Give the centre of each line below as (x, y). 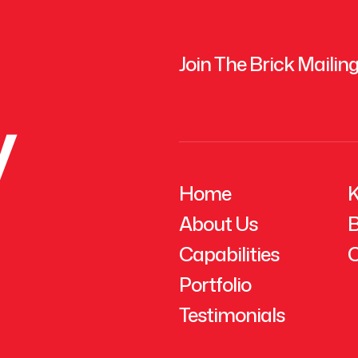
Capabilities (229, 254)
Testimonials (232, 314)
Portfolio (215, 284)
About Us (218, 223)
